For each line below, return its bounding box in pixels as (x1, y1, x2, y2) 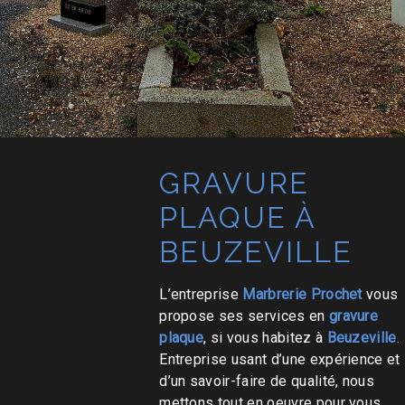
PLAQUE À (159, 201, 316, 234)
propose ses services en (159, 307, 329, 325)
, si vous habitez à (203, 329, 327, 346)
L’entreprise (159, 286, 243, 303)
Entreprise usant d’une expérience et (159, 351, 400, 368)
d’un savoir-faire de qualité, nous (159, 372, 375, 390)
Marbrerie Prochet (242, 286, 363, 303)
